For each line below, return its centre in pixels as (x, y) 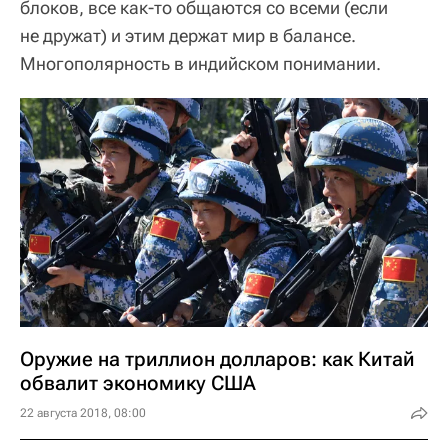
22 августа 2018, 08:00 (83, 413)
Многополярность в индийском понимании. (200, 63)
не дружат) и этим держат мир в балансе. (188, 35)
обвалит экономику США (138, 383)
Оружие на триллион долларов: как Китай (217, 359)
